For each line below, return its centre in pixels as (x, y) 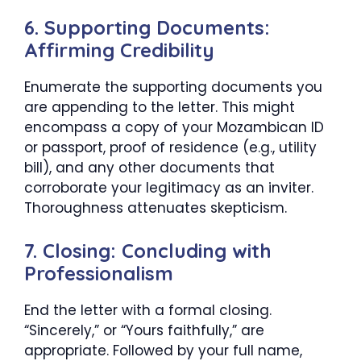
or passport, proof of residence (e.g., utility (170, 148)
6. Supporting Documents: (147, 28)
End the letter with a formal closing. (148, 310)
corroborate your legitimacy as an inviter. (169, 188)
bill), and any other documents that (149, 168)
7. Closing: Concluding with (148, 250)
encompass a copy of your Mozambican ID (174, 128)
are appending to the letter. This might (160, 108)
